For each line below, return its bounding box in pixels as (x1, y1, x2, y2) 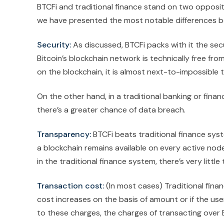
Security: (37, 39, 71, 50)
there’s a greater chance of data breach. (37, 104, 185, 115)
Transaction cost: (37, 180, 104, 191)
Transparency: (37, 129, 91, 140)
